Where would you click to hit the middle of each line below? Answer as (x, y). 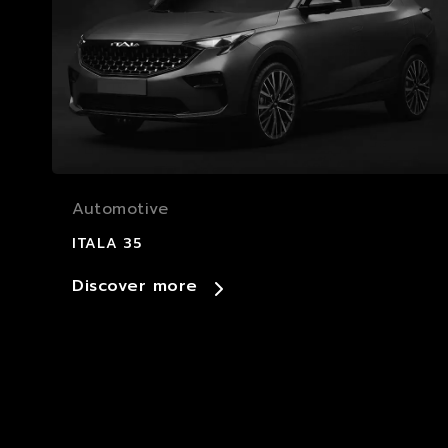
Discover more (135, 286)
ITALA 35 (107, 243)
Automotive (120, 209)
